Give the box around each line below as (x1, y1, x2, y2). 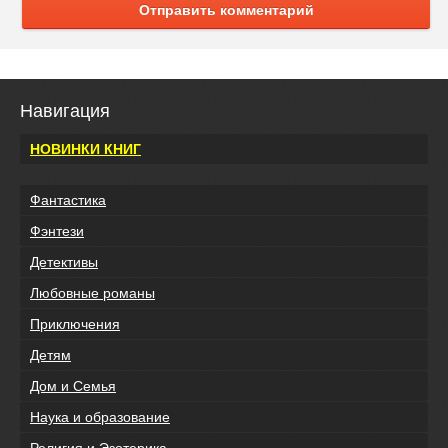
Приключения (30, 315, 120, 332)
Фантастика (30, 191, 106, 208)
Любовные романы (30, 284, 155, 301)
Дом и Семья (30, 377, 116, 394)
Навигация (20, 100, 110, 121)
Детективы (30, 253, 98, 270)
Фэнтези (30, 222, 84, 239)
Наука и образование (30, 408, 170, 425)
